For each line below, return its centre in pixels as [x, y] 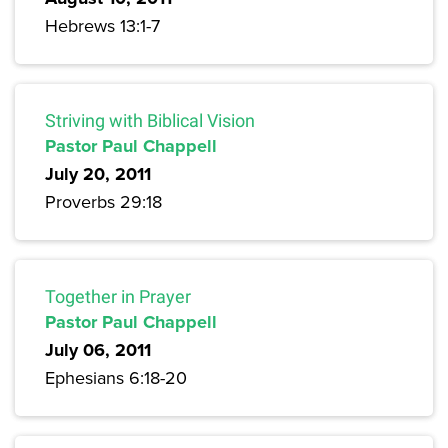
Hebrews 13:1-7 [102, 26]
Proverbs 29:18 [103, 202]
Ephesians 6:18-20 [116, 378]
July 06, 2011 [98, 350]
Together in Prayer [118, 297]
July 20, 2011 [98, 174]
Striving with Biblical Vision [150, 121]
